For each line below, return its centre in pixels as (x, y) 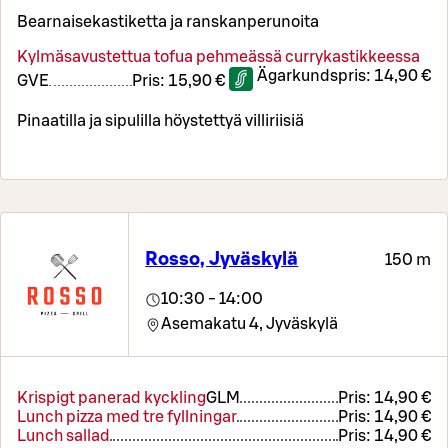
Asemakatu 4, (212, 323)
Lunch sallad (63, 435)
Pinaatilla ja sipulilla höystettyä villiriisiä (160, 121)
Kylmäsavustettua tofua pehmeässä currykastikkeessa (218, 57)
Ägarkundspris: (315, 76)
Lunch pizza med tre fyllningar (127, 416)
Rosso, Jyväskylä (222, 259)
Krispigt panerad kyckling (111, 397)
